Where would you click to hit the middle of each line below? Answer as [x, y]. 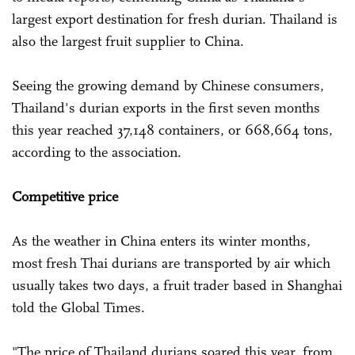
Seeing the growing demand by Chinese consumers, [168, 85]
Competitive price [65, 196]
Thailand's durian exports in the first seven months [166, 107]
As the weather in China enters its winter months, [161, 240]
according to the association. [99, 152]
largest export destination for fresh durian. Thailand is [175, 19]
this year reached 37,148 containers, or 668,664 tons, [172, 130]
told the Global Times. [78, 307]
